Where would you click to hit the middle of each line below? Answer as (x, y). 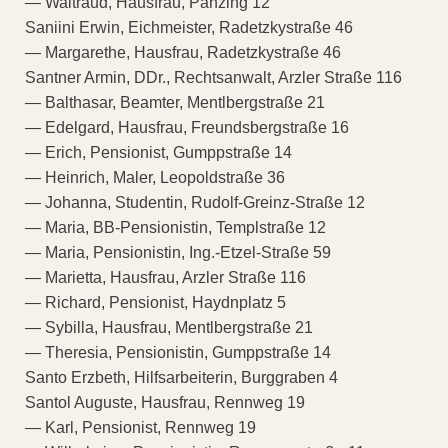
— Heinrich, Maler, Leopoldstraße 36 (155, 178)
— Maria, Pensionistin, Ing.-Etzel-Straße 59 (178, 253)
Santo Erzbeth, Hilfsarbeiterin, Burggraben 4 (181, 378)
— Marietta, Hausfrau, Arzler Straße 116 (165, 278)
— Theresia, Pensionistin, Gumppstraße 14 (178, 353)
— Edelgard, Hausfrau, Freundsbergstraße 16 (187, 128)
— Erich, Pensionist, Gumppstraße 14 (158, 153)
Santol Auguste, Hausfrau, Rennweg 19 (165, 403)
